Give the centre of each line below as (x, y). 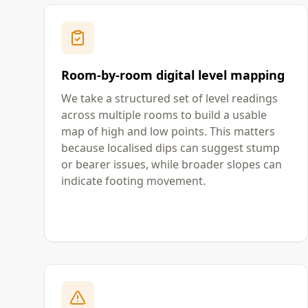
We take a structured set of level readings (169, 98)
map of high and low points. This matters (168, 131)
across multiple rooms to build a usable (164, 115)
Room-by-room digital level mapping (173, 75)
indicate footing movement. (133, 181)
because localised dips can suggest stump (170, 148)
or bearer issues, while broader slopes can (172, 164)
